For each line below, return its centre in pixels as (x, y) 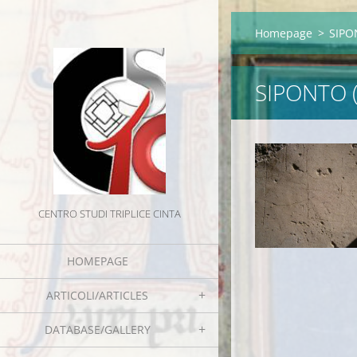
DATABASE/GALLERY (97, 330)
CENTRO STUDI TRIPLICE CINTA (109, 214)
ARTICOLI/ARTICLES (97, 295)
